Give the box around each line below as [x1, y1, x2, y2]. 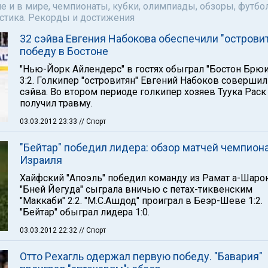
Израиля [20, 154, 62, 166]
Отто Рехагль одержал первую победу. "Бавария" [20, 250, 263, 263]
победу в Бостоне [20, 45, 108, 57]
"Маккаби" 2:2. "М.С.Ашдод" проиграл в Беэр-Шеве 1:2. [20, 195, 263, 206]
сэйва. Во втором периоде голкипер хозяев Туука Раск [20, 86, 266, 98]
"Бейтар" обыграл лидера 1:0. [20, 206, 150, 218]
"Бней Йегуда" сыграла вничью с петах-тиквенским [20, 184, 252, 195]
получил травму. [20, 98, 93, 109]
